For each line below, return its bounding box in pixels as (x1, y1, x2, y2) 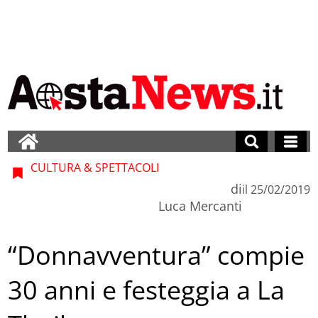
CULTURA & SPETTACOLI (28, 159, 160, 175)
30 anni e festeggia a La (8, 273, 285, 308)
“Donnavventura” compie (8, 238, 305, 273)
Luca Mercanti (158, 197, 242, 214)
